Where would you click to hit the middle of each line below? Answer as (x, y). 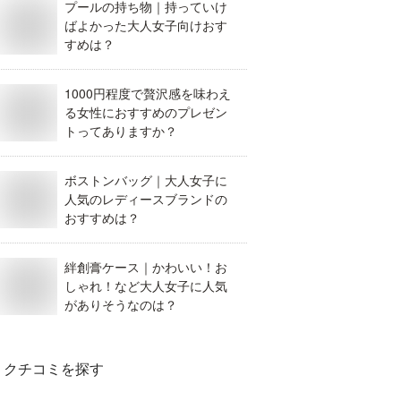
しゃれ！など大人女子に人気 (146, 286)
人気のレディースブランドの (146, 199)
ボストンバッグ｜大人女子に (146, 180)
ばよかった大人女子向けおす (146, 25)
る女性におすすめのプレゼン (146, 112)
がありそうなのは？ (121, 304)
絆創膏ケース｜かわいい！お (146, 267)
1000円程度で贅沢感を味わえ (148, 93)
